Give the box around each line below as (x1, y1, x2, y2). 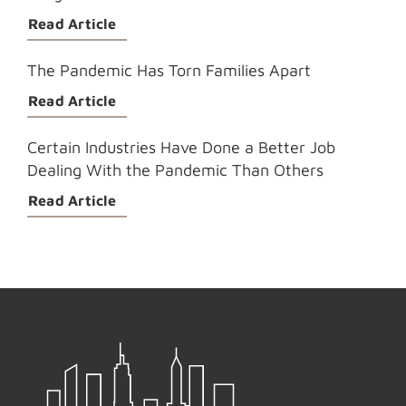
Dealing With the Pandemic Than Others (27, 160, 324, 180)
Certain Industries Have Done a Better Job (27, 138, 335, 158)
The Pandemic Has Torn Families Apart (27, 61, 311, 81)
